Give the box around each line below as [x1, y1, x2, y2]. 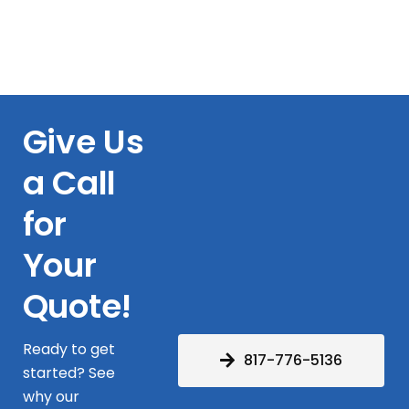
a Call [22, 159, 117, 206]
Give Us [22, 118, 144, 165]
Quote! [22, 282, 132, 330]
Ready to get [22, 339, 115, 361]
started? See [22, 362, 115, 384]
